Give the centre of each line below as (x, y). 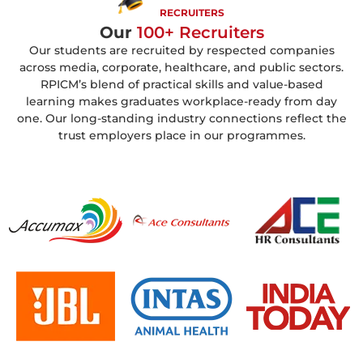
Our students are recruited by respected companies (181, 50)
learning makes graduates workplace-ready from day (181, 101)
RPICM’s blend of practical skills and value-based (181, 84)
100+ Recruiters (198, 32)
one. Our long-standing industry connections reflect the (181, 118)
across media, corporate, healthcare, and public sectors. (181, 67)
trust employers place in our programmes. (181, 135)
